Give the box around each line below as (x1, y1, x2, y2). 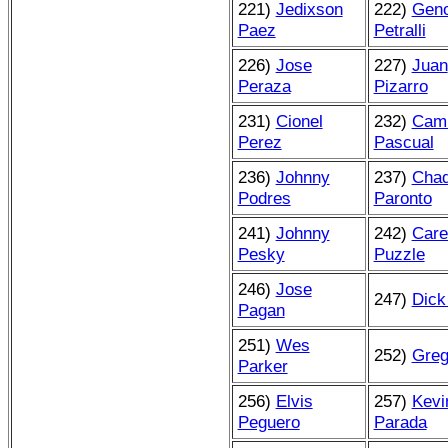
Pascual (373, 131, 434, 152)
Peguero (237, 411, 300, 432)
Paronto (373, 187, 432, 208)
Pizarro (373, 75, 428, 96)
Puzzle (373, 243, 425, 264)
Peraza (237, 75, 291, 96)
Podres (237, 187, 291, 208)
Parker (237, 355, 288, 376)
